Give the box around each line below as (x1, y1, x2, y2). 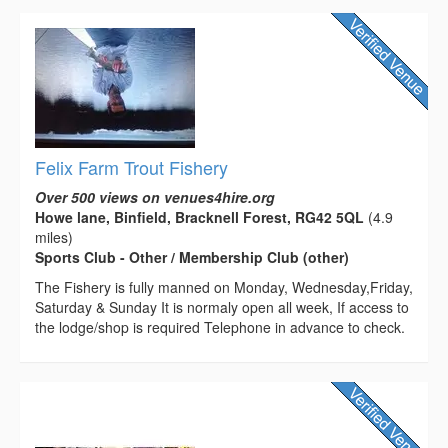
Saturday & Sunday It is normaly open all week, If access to (35, 296, 409, 317)
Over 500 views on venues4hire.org (35, 186, 275, 207)
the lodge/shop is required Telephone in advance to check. (35, 316, 405, 337)
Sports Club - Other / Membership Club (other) (35, 246, 349, 267)
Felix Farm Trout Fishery (35, 153, 228, 180)
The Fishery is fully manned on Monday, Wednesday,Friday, (35, 276, 413, 297)
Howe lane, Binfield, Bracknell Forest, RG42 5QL (35, 206, 364, 227)
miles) (35, 226, 73, 247)
